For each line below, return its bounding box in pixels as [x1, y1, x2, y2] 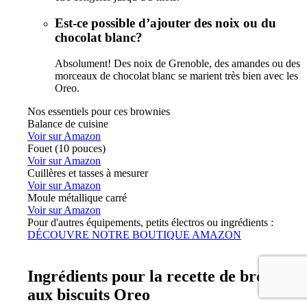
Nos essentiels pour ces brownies [27, 105, 170, 117]
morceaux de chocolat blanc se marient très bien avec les [55, 69, 298, 82]
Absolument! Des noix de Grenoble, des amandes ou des [55, 57, 300, 69]
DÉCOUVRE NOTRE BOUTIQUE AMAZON [27, 228, 241, 241]
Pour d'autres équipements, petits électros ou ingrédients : [27, 216, 273, 228]
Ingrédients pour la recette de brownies [27, 267, 304, 285]
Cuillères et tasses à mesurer [27, 167, 148, 179]
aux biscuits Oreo [27, 285, 150, 304]
